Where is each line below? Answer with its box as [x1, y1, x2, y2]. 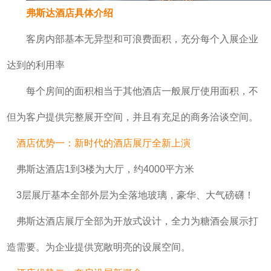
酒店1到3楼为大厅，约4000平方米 [45, 163, 194, 174]
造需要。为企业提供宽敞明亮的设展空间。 [6, 241, 191, 252]
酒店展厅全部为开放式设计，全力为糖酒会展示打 [45, 215, 258, 226]
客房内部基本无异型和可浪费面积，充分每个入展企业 [25, 33, 258, 44]
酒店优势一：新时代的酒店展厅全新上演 [6, 137, 191, 148]
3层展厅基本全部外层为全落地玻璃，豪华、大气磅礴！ [6, 189, 254, 200]
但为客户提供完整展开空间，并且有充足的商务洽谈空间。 [6, 111, 258, 122]
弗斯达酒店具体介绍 [25, 7, 113, 18]
